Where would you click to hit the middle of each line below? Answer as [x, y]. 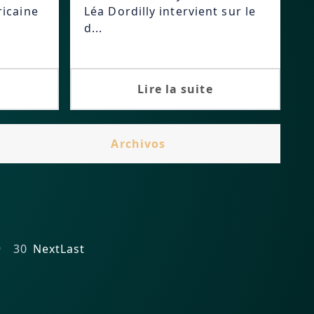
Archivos [138, 144]
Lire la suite [175, 89]
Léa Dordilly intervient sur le [170, 11]
